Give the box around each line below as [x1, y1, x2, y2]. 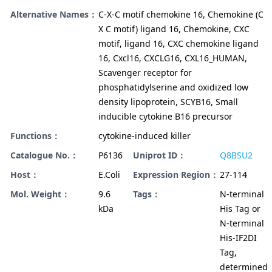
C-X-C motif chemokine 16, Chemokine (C [98, 8, 263, 21]
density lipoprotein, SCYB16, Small [98, 96, 238, 108]
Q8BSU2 [220, 149, 253, 161]
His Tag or [220, 203, 260, 215]
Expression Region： [133, 169, 219, 181]
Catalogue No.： [10, 149, 78, 161]
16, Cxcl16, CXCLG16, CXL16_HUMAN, [98, 52, 247, 64]
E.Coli [98, 169, 120, 181]
